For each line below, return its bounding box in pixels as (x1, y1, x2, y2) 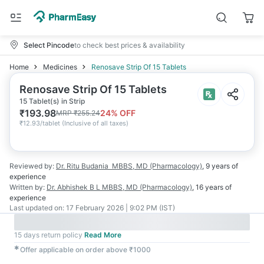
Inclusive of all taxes (64, 119, 126, 127)
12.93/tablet (23, 119, 60, 127)
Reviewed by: (9, 161, 54, 170)
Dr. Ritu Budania (56, 161, 108, 170)
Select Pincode (24, 40, 74, 49)
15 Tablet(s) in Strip (19, 97, 85, 105)
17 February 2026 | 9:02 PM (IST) (66, 203, 175, 212)
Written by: (9, 183, 45, 192)
